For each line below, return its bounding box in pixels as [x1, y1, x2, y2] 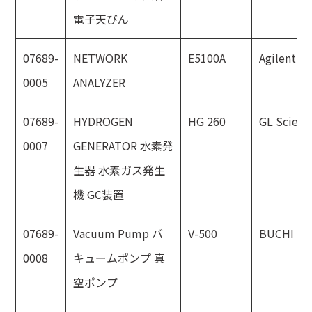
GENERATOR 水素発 [73, 137, 174, 154]
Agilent [259, 49, 297, 66]
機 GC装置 [73, 186, 125, 203]
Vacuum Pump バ [73, 225, 164, 242]
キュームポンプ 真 [73, 249, 166, 266]
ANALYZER [73, 74, 126, 91]
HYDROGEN [73, 113, 134, 130]
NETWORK [73, 49, 128, 66]
